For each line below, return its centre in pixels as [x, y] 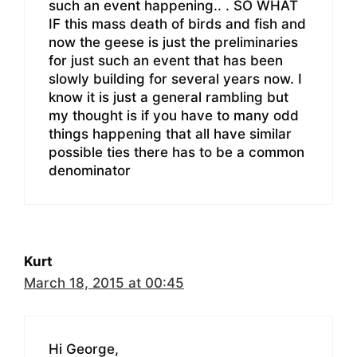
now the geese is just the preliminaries [173, 43]
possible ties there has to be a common [177, 153]
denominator [90, 171]
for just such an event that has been [166, 61]
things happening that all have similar [170, 134]
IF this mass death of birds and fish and [177, 24]
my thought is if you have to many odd [174, 116]
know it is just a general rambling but [169, 98]
